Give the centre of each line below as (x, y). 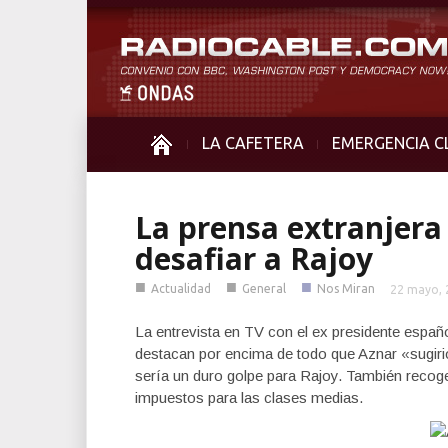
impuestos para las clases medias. (249, 397)
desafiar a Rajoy (254, 258)
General (264, 288)
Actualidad (181, 288)
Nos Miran (346, 288)
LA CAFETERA (253, 143)
